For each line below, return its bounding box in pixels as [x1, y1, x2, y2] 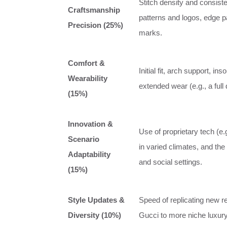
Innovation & [68, 119, 113, 128]
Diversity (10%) [68, 210, 121, 219]
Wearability [68, 73, 107, 83]
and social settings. [139, 157, 202, 166]
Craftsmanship [68, 5, 120, 14]
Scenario [68, 134, 99, 143]
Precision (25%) [68, 20, 123, 29]
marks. [139, 28, 162, 37]
